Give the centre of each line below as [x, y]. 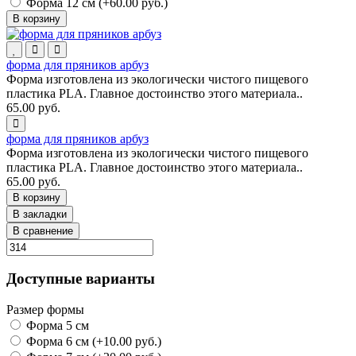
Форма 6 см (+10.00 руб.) [92, 342]
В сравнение [43, 230]
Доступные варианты [81, 279]
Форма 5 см [56, 326]
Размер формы [45, 310]
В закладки [40, 214]
